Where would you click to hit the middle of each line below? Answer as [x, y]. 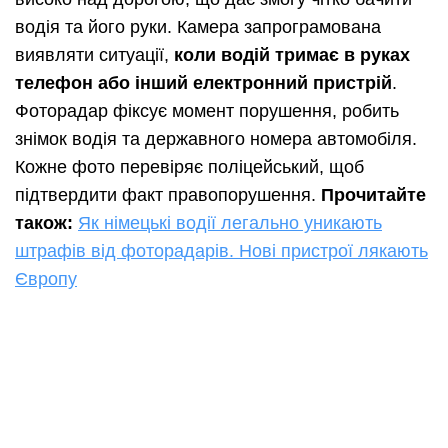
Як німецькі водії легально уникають [230, 223]
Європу [46, 279]
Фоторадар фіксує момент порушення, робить [207, 111]
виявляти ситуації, [92, 55]
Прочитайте [373, 195]
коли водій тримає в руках [289, 55]
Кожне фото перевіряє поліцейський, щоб [189, 167]
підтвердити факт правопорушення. [168, 195]
